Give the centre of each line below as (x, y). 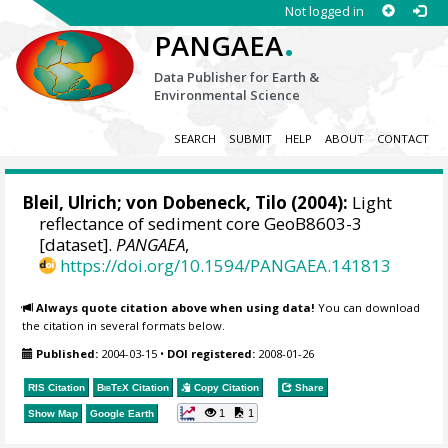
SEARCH (194, 139)
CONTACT (402, 139)
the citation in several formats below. (124, 325)
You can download (368, 307)
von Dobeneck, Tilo (207, 203)
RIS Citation (57, 387)
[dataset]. (78, 245)
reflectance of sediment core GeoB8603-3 (201, 224)
